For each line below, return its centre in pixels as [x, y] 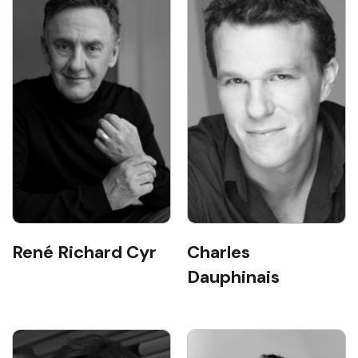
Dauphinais [233, 277]
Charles [219, 252]
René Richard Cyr [84, 252]
